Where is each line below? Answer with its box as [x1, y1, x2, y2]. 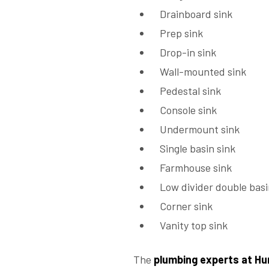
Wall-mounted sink [159, 65, 246, 79]
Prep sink [159, 26, 203, 40]
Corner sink [159, 199, 213, 213]
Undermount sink [159, 122, 240, 136]
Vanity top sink [159, 219, 228, 232]
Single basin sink [159, 142, 235, 156]
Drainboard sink [159, 7, 232, 21]
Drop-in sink [159, 46, 216, 59]
